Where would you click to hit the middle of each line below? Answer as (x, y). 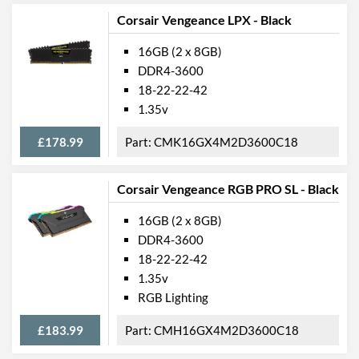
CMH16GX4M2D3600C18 (226, 330)
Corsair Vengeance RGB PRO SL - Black (228, 188)
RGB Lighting (173, 297)
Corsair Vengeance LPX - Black (204, 19)
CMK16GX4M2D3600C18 (226, 141)
